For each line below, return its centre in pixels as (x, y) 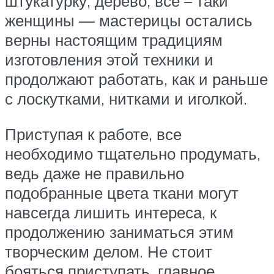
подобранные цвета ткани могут (122, 192)
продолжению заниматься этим (119, 231)
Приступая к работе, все (93, 134)
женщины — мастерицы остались (129, 20)
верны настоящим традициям (114, 40)
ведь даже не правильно (94, 173)
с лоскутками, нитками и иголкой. (126, 99)
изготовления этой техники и (109, 60)
